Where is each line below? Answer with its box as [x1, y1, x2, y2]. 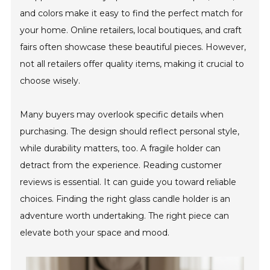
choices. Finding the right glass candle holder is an [20, 193, 231, 204]
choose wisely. [20, 75, 81, 86]
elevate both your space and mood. [20, 227, 170, 238]
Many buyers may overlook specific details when [20, 109, 224, 120]
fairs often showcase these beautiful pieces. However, [20, 42, 246, 52]
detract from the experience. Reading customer [20, 160, 222, 171]
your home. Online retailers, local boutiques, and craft [20, 25, 242, 36]
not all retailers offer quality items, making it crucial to [20, 58, 245, 69]
